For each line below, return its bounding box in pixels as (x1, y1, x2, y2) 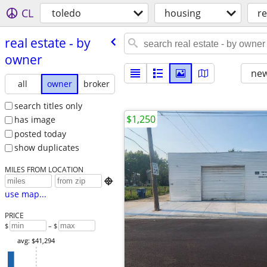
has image (14, 114, 55, 126)
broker (83, 77, 110, 89)
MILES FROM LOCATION (4, 164, 83, 175)
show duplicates (14, 142, 79, 154)
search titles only (14, 100, 82, 111)
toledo (52, 7, 81, 20)
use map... (4, 188, 46, 200)
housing (164, 7, 201, 20)
